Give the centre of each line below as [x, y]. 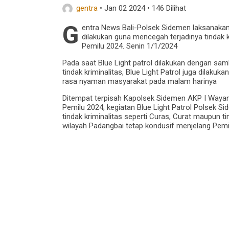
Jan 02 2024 [125, 8]
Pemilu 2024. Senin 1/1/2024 [130, 46]
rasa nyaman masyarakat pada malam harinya [140, 81]
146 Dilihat [169, 8]
